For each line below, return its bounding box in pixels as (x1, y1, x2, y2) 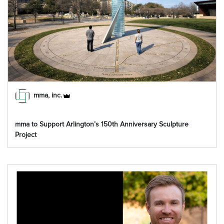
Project (15, 131, 36, 138)
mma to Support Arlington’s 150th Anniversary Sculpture (15, 120, 188, 128)
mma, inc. (33, 92, 62, 99)
